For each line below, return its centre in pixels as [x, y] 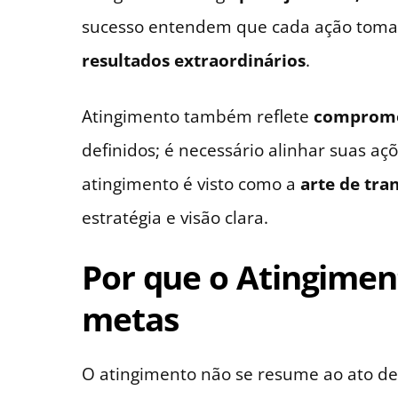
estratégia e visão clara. [175, 218]
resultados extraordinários [194, 60]
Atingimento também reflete [198, 116]
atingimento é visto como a [191, 184]
